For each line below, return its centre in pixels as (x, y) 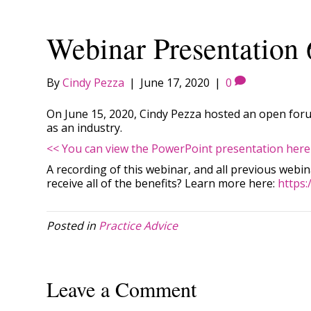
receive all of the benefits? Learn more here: (162, 183)
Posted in (73, 225)
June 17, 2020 (175, 82)
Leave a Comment (122, 288)
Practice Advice (138, 225)
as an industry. (85, 127)
